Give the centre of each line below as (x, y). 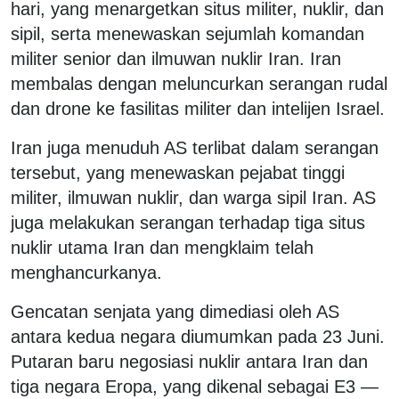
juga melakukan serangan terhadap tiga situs (188, 222)
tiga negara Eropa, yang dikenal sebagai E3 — (195, 386)
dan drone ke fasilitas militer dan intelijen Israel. (198, 108)
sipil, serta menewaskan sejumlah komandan (187, 33)
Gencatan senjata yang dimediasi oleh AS (175, 311)
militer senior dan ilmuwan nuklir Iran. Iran (176, 58)
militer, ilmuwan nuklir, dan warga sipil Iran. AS (193, 197)
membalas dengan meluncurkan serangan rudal (199, 83)
